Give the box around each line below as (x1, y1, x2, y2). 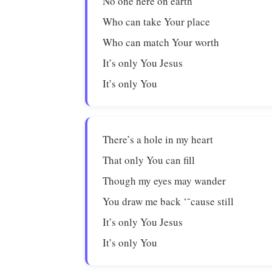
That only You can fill (103, 153, 195, 167)
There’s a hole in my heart (103, 132, 214, 146)
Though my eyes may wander (103, 174, 226, 188)
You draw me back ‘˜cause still (103, 194, 234, 208)
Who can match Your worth (103, 35, 220, 49)
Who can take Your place (103, 15, 211, 29)
